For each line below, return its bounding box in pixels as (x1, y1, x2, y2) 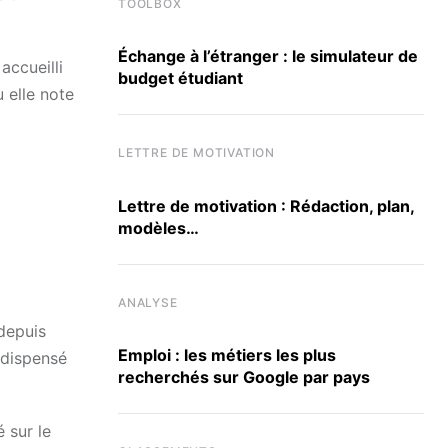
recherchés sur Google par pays (118, 366, 370, 387)
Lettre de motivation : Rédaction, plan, (118, 195, 415, 216)
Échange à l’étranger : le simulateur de (118, 46, 418, 67)
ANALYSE (118, 294, 178, 310)
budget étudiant (118, 68, 243, 89)
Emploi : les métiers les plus (118, 344, 336, 365)
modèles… (118, 217, 199, 238)
